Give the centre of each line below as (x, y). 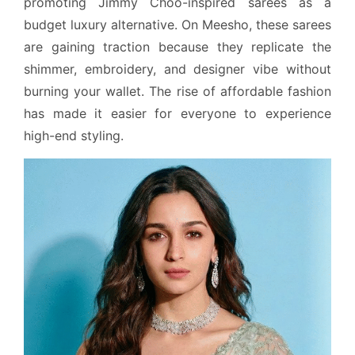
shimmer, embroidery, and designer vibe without (177, 69)
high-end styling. (74, 135)
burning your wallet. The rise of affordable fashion (177, 91)
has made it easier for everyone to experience (177, 113)
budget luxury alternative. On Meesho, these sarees (177, 24)
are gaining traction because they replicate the (177, 46)
